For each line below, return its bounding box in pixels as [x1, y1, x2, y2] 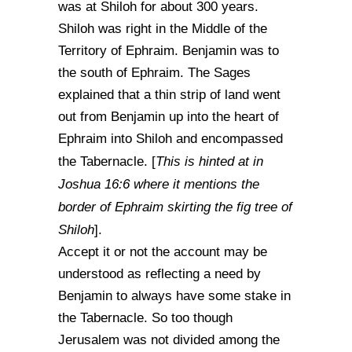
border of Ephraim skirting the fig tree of [58, 199, 292, 214]
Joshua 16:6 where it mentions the [58, 176, 259, 192]
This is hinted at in [156, 153, 263, 169]
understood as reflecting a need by [58, 266, 261, 281]
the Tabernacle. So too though [58, 310, 233, 325]
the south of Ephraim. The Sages [58, 65, 251, 80]
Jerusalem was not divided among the [58, 332, 280, 347]
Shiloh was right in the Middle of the [58, 21, 267, 36]
